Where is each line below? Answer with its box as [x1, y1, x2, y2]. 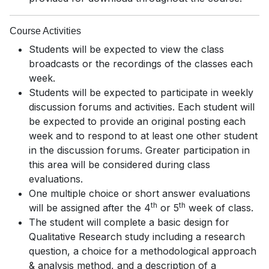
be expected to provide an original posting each [29, 115, 246, 128]
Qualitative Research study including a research [29, 231, 245, 243]
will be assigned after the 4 [29, 202, 151, 214]
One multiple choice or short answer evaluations [29, 187, 250, 200]
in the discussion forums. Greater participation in [29, 144, 250, 157]
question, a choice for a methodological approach [29, 245, 256, 258]
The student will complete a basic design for [29, 216, 229, 229]
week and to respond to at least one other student [29, 130, 258, 142]
